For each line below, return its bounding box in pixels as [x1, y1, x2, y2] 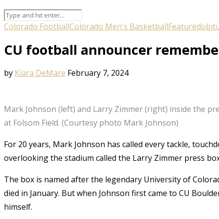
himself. [4, 201, 32, 212]
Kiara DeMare [15, 67, 66, 78]
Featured [168, 21, 201, 32]
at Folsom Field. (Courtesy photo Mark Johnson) [4, 117, 178, 128]
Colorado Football [4, 21, 69, 32]
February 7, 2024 [67, 67, 129, 78]
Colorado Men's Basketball [69, 21, 168, 32]
